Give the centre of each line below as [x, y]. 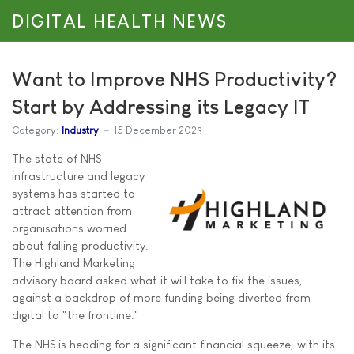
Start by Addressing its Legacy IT [161, 107]
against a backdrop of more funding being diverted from [161, 298]
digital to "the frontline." [75, 315]
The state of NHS [56, 158]
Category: [35, 130]
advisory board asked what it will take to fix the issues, [157, 280]
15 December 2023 [158, 130]
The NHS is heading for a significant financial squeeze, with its [173, 344]
